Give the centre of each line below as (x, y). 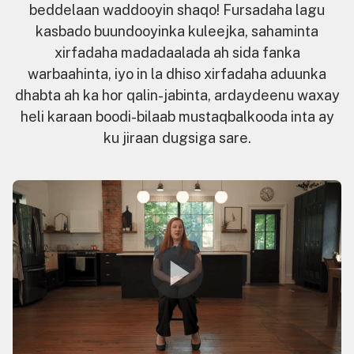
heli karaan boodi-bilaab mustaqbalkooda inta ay (177, 116)
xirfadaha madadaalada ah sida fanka (177, 52)
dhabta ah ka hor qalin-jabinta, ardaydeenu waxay (177, 95)
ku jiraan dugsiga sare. (177, 137)
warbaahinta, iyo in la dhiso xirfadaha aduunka (177, 73)
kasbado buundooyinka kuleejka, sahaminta (177, 31)
